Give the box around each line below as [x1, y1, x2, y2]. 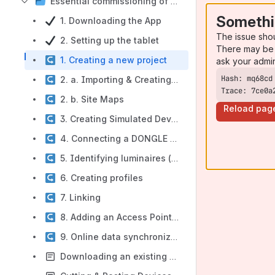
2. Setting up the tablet [60, 35, 159, 45]
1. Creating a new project [60, 55, 167, 65]
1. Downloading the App [60, 15, 161, 26]
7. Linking [60, 192, 101, 203]
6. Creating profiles [60, 172, 143, 183]
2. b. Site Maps [60, 94, 124, 104]
